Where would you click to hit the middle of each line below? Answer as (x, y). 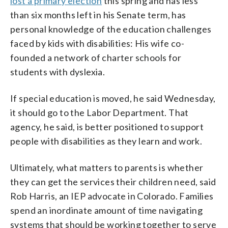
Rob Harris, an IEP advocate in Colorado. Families (112, 196)
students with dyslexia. (58, 72)
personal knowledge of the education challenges (111, 29)
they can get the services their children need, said (113, 181)
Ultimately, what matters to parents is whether (107, 167)
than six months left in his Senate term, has (98, 15)
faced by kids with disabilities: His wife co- (97, 43)
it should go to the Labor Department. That (99, 112)
